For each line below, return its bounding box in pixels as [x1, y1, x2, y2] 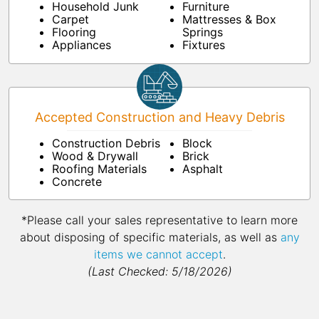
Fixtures [182, 38, 225, 53]
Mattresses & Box [182, 12, 276, 27]
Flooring [52, 25, 96, 40]
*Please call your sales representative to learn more [21, 213, 298, 228]
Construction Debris [52, 136, 160, 151]
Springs [182, 25, 223, 40]
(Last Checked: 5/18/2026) [87, 264, 232, 279]
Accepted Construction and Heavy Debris [34, 110, 285, 125]
